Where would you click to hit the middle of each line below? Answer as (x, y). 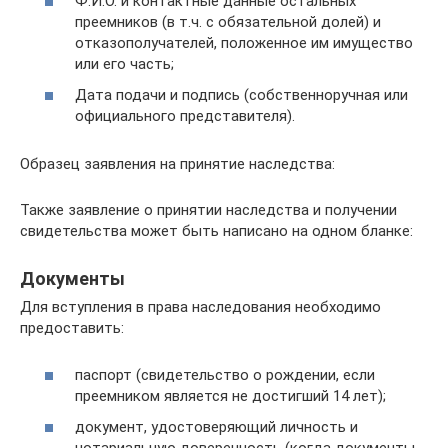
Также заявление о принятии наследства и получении (208, 210)
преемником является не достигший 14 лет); (230, 395)
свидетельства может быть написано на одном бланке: (216, 231)
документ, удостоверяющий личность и (216, 427)
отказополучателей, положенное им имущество (244, 42)
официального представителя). (185, 116)
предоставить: (72, 328)
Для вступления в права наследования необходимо (200, 307)
